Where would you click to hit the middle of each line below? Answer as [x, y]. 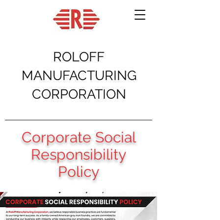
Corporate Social [79, 137]
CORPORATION [79, 94]
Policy [79, 172]
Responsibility [79, 154]
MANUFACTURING [79, 75]
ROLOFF [79, 57]
